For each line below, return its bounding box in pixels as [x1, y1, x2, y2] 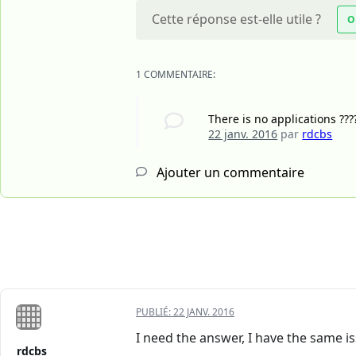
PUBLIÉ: [136, 305, 173, 319]
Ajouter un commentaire [153, 164, 304, 182]
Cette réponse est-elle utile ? [152, 10, 321, 29]
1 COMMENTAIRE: [136, 68, 215, 82]
